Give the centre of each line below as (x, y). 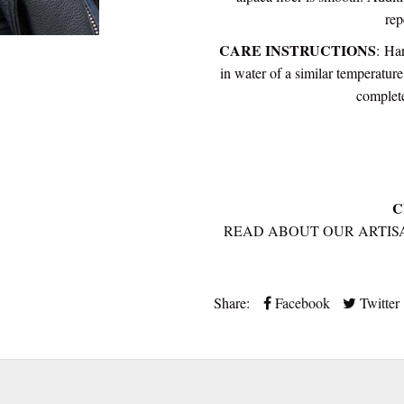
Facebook (300, 302)
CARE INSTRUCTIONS (298, 50)
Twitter (377, 302)
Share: (231, 302)
